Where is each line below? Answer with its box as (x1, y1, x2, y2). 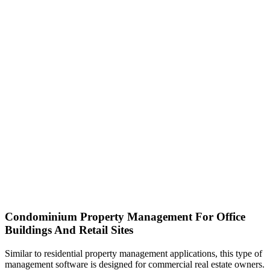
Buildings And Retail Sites (5, 224, 133, 237)
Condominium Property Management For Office (5, 210, 245, 224)
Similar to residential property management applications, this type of (5, 248, 262, 259)
